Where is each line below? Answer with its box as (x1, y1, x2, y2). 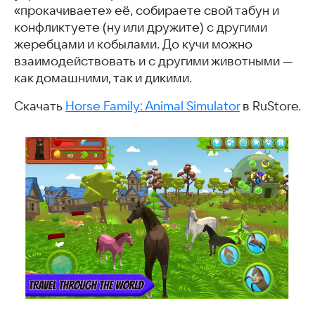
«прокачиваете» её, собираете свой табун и (14, 4, 279, 18)
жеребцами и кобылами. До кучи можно (14, 37, 252, 52)
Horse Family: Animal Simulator (65, 99, 240, 114)
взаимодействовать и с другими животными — (14, 54, 293, 69)
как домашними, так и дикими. (14, 71, 192, 86)
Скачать (14, 99, 65, 114)
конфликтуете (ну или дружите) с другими (14, 20, 267, 35)
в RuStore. (240, 99, 301, 114)
